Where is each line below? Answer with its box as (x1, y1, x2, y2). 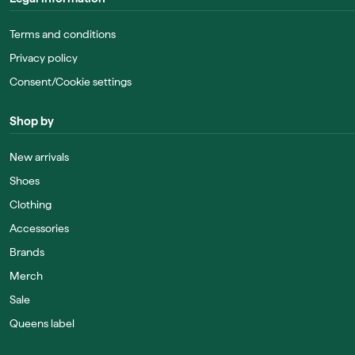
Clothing (10, 198, 52, 211)
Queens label (10, 317, 74, 330)
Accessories (10, 222, 69, 235)
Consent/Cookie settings (10, 75, 132, 88)
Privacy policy (10, 52, 78, 64)
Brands (10, 246, 44, 258)
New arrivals (10, 151, 69, 163)
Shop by (10, 114, 54, 128)
